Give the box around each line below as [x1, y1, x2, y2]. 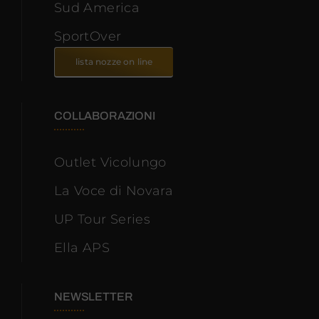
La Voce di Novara [54, 183, 174, 199]
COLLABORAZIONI [54, 110, 155, 122]
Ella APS [54, 240, 110, 256]
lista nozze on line [75, 56, 153, 68]
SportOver [54, 28, 122, 45]
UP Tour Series [54, 211, 151, 228]
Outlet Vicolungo [54, 155, 167, 171]
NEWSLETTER [54, 291, 133, 303]
